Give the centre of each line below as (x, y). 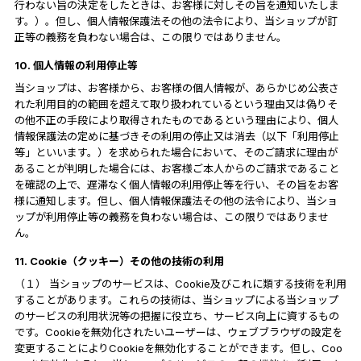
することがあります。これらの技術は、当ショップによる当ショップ (176, 299)
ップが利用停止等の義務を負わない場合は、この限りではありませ (171, 216)
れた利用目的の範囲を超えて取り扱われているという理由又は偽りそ (176, 104)
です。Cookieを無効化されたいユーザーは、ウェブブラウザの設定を (178, 332)
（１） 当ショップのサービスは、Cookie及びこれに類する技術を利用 (180, 283)
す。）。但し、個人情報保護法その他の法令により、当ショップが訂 (176, 21)
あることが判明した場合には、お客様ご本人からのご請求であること (176, 168)
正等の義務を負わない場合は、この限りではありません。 (150, 37)
